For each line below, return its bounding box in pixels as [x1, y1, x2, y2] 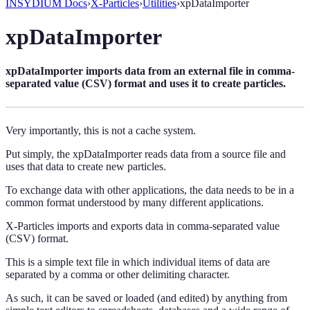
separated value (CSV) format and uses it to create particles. [6, 77, 286, 89]
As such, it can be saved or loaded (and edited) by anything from [6, 291, 287, 304]
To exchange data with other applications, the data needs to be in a [6, 183, 294, 196]
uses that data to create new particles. [6, 160, 166, 172]
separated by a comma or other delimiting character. [6, 268, 230, 280]
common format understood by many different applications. [6, 196, 264, 208]
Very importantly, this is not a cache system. [6, 124, 196, 136]
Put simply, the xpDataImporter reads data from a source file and [6, 147, 286, 160]
